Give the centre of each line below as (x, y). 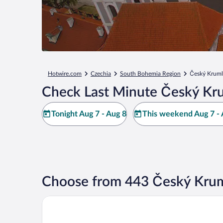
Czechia (101, 74)
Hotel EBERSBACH (75, 200)
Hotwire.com (65, 74)
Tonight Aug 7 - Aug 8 (89, 114)
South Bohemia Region (150, 74)
